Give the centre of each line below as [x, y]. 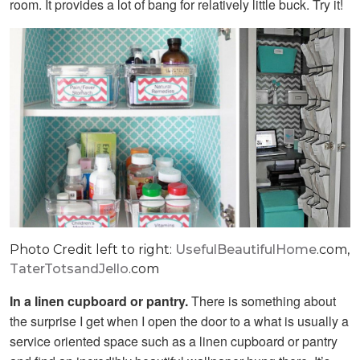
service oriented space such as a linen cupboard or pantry [174, 342]
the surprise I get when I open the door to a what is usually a [179, 321]
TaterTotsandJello [69, 269]
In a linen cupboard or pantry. [100, 301]
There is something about [264, 301]
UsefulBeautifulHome [246, 250]
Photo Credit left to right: [92, 250]
